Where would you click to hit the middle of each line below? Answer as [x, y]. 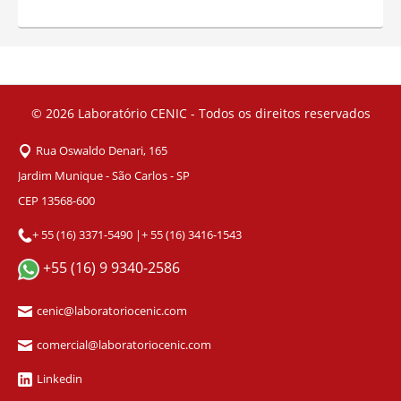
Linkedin [60, 379]
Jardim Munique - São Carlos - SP [104, 175]
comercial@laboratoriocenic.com [124, 345]
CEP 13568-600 [56, 200]
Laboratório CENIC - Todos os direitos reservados [224, 113]
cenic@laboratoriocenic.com [112, 311]
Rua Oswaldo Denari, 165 [102, 150]
